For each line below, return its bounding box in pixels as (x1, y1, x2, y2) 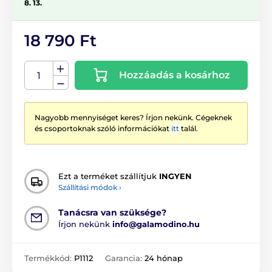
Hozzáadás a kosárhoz (119, 69, 230, 81)
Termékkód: (24, 253, 74, 263)
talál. (179, 124, 198, 134)
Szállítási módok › (58, 182, 121, 192)
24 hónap (144, 253, 183, 263)
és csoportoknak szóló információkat (35, 124, 171, 134)
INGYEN (159, 171, 192, 181)
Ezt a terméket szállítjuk (58, 171, 159, 181)
